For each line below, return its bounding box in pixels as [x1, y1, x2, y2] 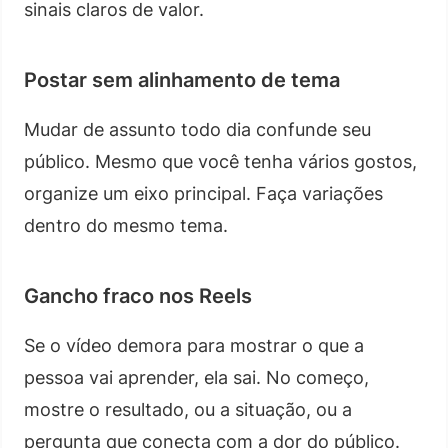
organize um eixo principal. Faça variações [24, 182, 383, 204]
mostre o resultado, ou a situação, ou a [24, 398, 352, 420]
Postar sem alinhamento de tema [24, 67, 340, 92]
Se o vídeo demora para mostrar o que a [24, 334, 364, 356]
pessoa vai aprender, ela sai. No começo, [24, 366, 369, 388]
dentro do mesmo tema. [24, 214, 228, 236]
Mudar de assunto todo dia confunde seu [24, 118, 371, 140]
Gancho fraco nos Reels [24, 283, 252, 308]
